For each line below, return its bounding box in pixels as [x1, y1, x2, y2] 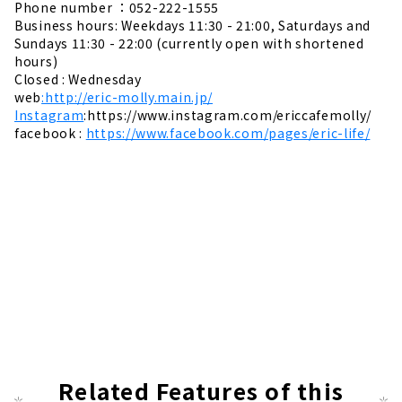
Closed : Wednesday [14, 70, 142, 89]
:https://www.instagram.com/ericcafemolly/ [83, 106, 372, 125]
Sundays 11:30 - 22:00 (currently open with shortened [14, 34, 364, 53]
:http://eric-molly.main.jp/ [41, 88, 214, 107]
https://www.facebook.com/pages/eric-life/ [85, 124, 371, 143]
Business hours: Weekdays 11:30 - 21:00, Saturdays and [14, 16, 371, 35]
